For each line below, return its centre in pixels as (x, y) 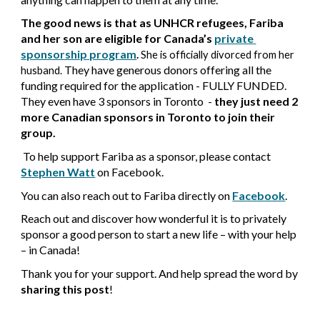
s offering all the (232, 70)
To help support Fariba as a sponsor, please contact (147, 156)
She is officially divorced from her (217, 55)
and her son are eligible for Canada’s (117, 39)
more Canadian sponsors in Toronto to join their (148, 117)
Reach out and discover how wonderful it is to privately (154, 219)
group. (39, 133)
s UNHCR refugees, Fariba (215, 23)
